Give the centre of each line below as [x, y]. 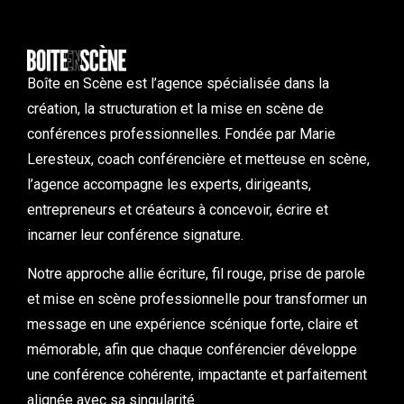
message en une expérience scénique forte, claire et [193, 324]
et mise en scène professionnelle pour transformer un [197, 298]
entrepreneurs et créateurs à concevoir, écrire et [178, 209]
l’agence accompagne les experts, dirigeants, [169, 184]
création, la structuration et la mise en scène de [175, 108]
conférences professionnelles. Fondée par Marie [181, 133]
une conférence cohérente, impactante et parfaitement [197, 374]
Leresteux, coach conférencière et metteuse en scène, [198, 159]
